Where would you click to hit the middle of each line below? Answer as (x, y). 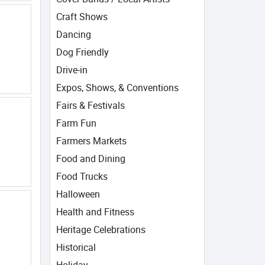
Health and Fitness (95, 212)
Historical (76, 247)
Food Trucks (82, 176)
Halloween (78, 194)
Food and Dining (91, 159)
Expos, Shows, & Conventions (117, 88)
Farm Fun (76, 123)
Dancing (73, 34)
